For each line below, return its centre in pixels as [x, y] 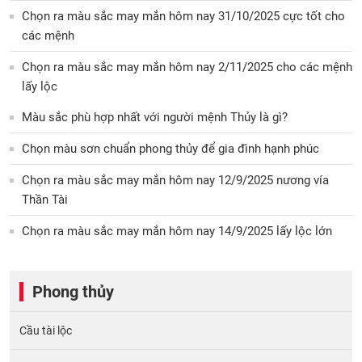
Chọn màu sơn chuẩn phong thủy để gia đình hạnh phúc [170, 148]
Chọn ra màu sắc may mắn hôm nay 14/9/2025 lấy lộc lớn [177, 231]
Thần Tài [45, 199]
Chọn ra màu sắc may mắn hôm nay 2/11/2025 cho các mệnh [187, 67]
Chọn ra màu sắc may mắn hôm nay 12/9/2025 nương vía [175, 180]
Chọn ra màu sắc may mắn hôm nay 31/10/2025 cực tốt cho [183, 16]
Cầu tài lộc [46, 330]
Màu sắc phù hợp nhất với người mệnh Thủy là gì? [155, 117]
